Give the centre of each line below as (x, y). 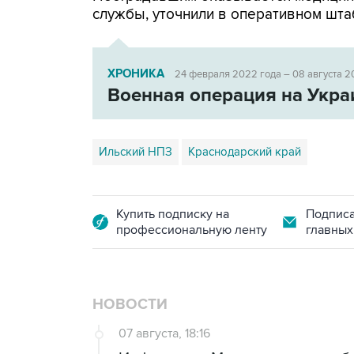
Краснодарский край (245, 152)
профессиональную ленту (192, 230)
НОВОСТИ (130, 305)
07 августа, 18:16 (164, 333)
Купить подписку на (173, 214)
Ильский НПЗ (136, 152)
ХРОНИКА (137, 74)
